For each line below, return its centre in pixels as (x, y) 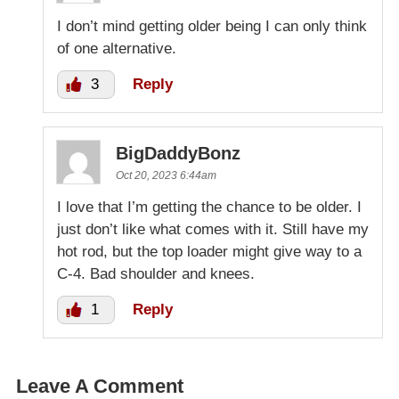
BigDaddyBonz (178, 154)
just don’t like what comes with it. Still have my (213, 230)
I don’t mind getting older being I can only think (212, 27)
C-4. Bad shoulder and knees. (156, 274)
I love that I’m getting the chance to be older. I (209, 208)
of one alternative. (117, 49)
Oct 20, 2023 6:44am (166, 176)
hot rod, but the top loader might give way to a (209, 252)
